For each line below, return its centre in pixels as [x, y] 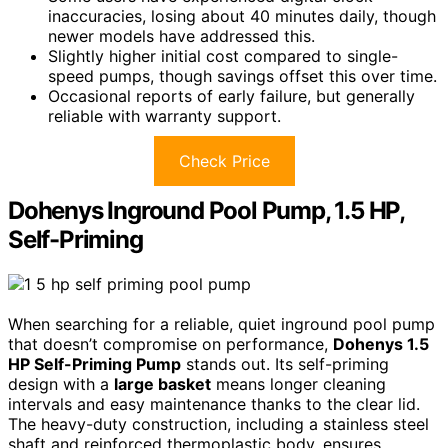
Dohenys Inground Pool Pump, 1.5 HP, [206, 211]
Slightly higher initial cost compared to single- [223, 56]
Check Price [224, 161]
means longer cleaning [298, 383]
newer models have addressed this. [181, 36]
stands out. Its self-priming [285, 363]
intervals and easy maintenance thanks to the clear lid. [214, 403]
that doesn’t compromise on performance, [170, 343]
